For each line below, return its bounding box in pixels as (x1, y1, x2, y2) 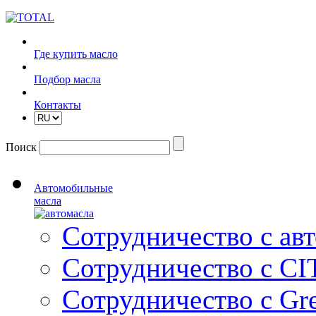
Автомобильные (34, 182, 113, 194)
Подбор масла (34, 73, 101, 85)
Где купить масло (34, 48, 118, 60)
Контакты (34, 99, 81, 111)
